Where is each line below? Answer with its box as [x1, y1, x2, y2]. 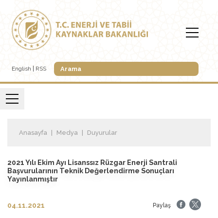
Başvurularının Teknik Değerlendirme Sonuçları [7, 166, 174, 175]
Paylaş [153, 202, 171, 209]
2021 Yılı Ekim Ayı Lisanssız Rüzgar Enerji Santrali [7, 158, 177, 166]
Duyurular [87, 128, 117, 136]
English [12, 65, 31, 73]
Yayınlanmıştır [7, 174, 58, 183]
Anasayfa [19, 128, 47, 136]
